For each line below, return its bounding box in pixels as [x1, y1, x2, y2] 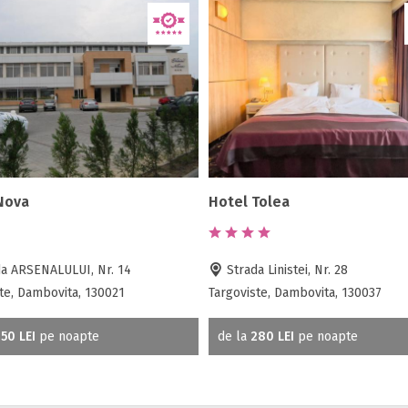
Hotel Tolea [208, 193, 290, 211]
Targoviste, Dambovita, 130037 [208, 285, 382, 301]
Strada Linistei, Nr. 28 [222, 262, 348, 279]
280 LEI [250, 329, 294, 345]
